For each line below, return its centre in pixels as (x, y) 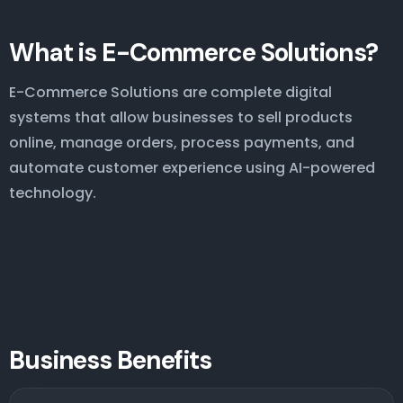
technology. (53, 193)
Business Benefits (110, 360)
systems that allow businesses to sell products (181, 117)
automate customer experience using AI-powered (192, 167)
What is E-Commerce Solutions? (193, 52)
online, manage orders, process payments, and (182, 142)
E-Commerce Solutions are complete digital (170, 92)
